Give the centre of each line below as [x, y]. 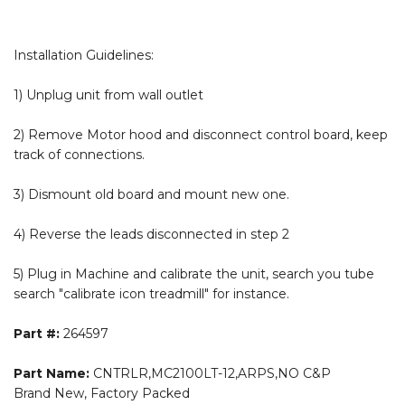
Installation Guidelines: [84, 55]
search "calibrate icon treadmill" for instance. [151, 293]
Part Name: [52, 373]
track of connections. [79, 154]
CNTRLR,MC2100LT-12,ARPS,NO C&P [210, 373]
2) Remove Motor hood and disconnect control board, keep [201, 134]
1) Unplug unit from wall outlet [108, 94]
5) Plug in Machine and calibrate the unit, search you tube [194, 273]
